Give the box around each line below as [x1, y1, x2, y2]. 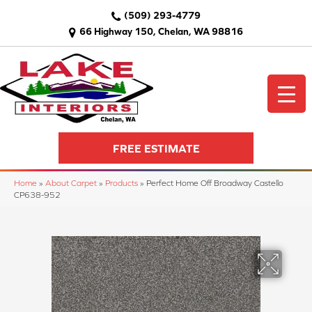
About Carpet [45, 178, 97, 188]
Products [105, 178, 138, 188]
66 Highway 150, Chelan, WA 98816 [79, 26, 243, 37]
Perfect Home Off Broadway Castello [146, 178, 283, 188]
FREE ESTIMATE [112, 141, 200, 155]
